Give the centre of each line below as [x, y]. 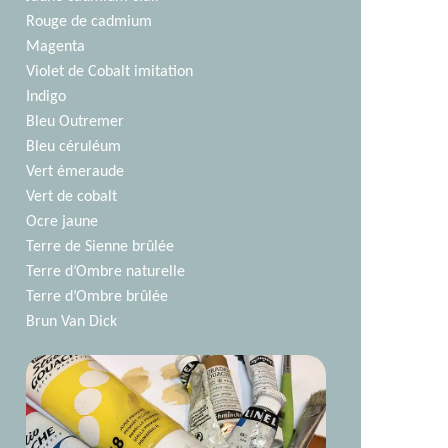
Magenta [56, 47]
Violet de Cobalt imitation [110, 72]
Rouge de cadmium [89, 22]
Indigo [46, 97]
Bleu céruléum [74, 147]
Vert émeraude [75, 172]
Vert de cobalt [72, 197]
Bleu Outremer [75, 122]
